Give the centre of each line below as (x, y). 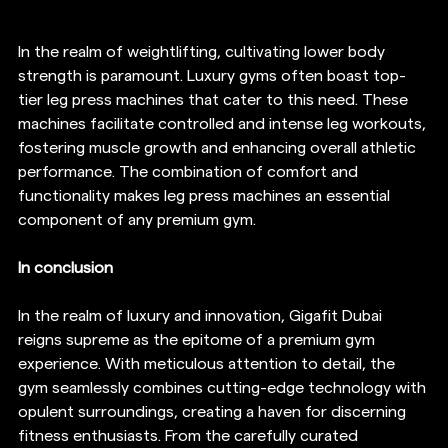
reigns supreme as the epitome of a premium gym (198, 340)
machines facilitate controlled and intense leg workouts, (224, 124)
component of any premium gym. (137, 220)
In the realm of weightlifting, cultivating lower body (203, 52)
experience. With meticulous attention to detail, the (208, 364)
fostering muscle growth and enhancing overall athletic (219, 148)
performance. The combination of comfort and (190, 172)
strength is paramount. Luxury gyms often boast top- (212, 76)
